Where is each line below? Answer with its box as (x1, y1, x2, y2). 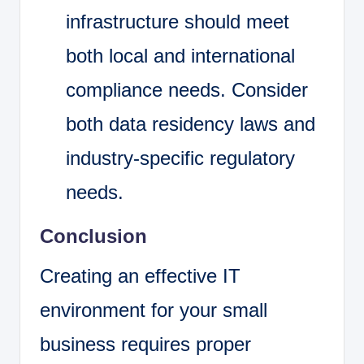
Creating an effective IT (40, 265, 240, 288)
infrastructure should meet (66, 11, 289, 33)
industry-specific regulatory (66, 147, 295, 170)
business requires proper (40, 333, 251, 356)
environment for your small (40, 299, 267, 322)
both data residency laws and (66, 113, 315, 136)
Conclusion (40, 225, 147, 248)
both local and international (66, 45, 295, 67)
